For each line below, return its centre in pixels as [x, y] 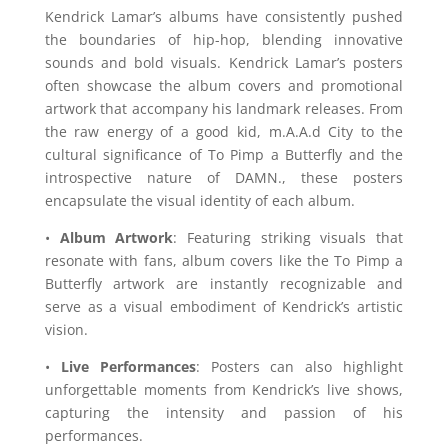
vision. [66, 330]
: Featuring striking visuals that [288, 238]
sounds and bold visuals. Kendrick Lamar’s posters [224, 63]
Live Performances [128, 367]
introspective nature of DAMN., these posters [224, 178]
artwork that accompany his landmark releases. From [224, 109]
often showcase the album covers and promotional [224, 86]
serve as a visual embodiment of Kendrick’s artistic [224, 307]
